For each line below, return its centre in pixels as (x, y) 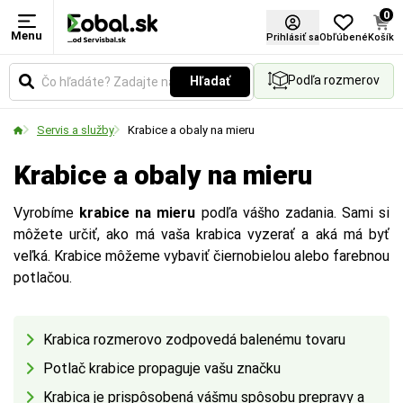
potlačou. (43, 278)
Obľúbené (344, 37)
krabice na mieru (140, 213)
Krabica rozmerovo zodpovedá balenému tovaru (194, 340)
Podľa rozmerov (334, 80)
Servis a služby (76, 130)
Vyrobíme (47, 213)
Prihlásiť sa (293, 37)
